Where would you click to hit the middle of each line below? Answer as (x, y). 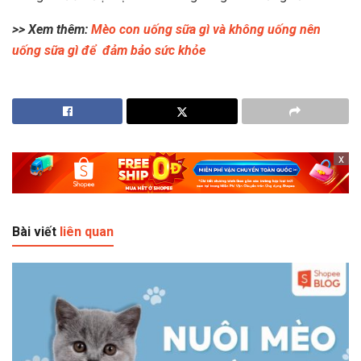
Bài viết (36, 232)
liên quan (87, 232)
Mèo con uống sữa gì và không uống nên (206, 29)
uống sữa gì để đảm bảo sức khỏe (109, 50)
